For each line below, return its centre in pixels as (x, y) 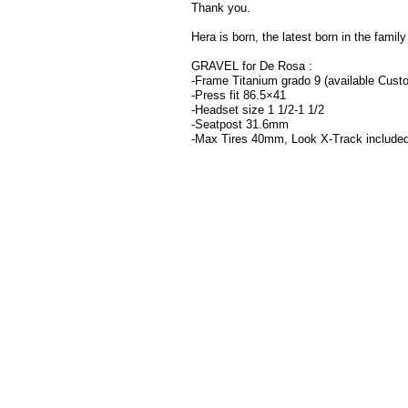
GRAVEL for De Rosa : (252, 66)
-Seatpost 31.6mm (240, 124)
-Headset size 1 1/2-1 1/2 (258, 109)
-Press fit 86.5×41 (239, 95)
